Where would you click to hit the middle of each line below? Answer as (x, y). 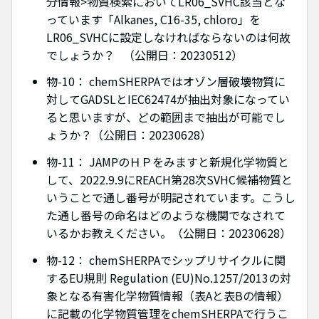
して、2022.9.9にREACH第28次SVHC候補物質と (169, 180)
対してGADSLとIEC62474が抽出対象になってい (168, 99)
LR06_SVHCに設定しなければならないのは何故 (168, 37)
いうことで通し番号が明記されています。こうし (171, 198)
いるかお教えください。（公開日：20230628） (169, 233)
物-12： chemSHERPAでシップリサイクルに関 (166, 260)
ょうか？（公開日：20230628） (129, 135)
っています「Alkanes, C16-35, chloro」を (153, 19)
